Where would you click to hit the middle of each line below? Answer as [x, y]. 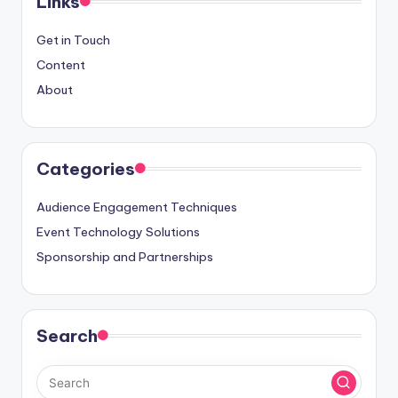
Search [67, 335]
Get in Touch [73, 40]
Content [61, 64]
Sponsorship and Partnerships [125, 256]
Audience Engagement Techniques [137, 207]
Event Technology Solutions [118, 231]
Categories [86, 168]
